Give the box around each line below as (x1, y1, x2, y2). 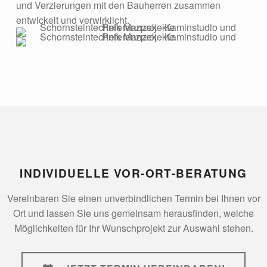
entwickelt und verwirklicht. (15, 13, 129, 27)
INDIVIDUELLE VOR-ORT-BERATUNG (20, 164, 247, 181)
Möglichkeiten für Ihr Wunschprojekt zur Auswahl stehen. (14, 221, 253, 235)
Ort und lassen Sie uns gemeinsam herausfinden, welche (13, 206, 254, 220)
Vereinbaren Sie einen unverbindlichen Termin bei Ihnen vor (7, 191, 260, 205)
